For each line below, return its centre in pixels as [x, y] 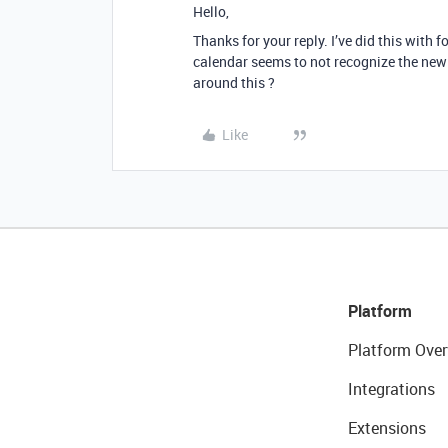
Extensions [386, 427]
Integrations [391, 388]
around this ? [234, 82]
